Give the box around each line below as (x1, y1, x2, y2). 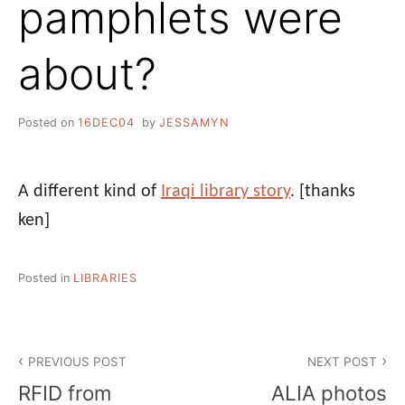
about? (18, 46, 156, 100)
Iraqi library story (161, 182, 290, 201)
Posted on (18, 115, 78, 129)
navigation (17, 367, 130, 394)
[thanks (299, 182, 355, 201)
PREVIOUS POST (28, 354, 127, 370)
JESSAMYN (158, 115, 230, 129)
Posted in (18, 270, 73, 285)
